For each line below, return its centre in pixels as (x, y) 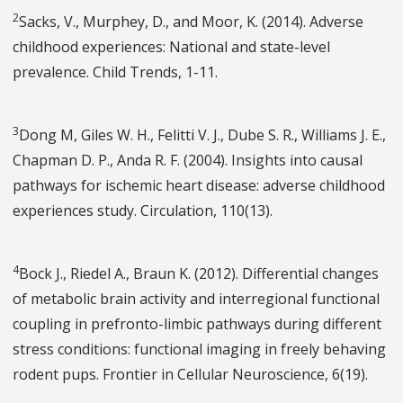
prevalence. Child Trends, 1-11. (115, 72)
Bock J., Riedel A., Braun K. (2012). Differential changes (199, 274)
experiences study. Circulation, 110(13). (143, 211)
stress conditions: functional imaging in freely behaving (199, 349)
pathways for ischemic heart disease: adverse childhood (199, 186)
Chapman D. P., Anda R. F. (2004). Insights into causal (188, 161)
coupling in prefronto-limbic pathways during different (197, 324)
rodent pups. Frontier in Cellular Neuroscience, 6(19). (190, 375)
